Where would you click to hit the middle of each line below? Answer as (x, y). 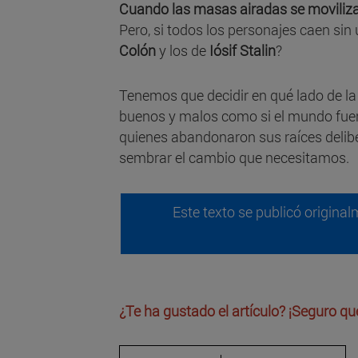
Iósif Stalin (243, 51)
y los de (183, 51)
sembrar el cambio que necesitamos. (234, 158)
